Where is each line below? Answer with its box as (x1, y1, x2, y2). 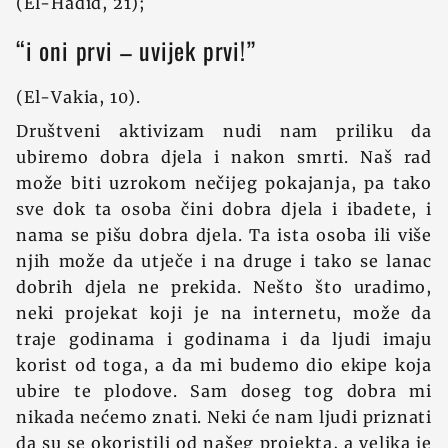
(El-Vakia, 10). (16, 87, 141, 107)
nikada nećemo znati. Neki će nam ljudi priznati (16, 407, 432, 427)
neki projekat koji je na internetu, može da (16, 303, 432, 323)
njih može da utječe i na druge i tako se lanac (16, 251, 432, 271)
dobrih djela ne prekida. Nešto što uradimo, (16, 277, 432, 297)
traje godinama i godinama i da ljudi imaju (16, 329, 432, 349)
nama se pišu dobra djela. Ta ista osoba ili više (16, 225, 432, 245)
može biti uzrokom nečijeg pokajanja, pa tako (16, 173, 432, 193)
